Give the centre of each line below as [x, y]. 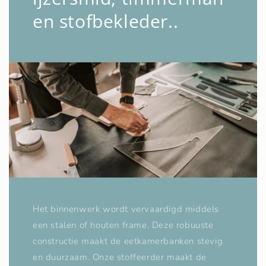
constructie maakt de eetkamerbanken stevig [128, 241]
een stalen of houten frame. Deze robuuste [123, 225]
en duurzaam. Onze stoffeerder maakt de [120, 257]
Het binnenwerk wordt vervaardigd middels [126, 209]
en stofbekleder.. [106, 21]
